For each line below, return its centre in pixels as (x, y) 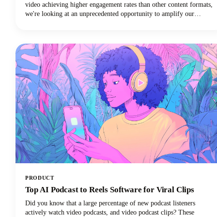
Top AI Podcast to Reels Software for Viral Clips (110, 189)
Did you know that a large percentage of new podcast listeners (110, 203)
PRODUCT (40, 178)
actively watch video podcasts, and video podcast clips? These (110, 212)
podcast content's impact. (59, 23)
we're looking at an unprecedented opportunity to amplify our (110, 14)
